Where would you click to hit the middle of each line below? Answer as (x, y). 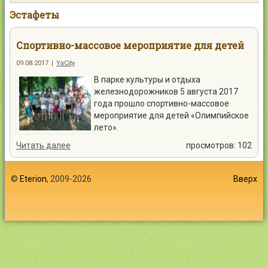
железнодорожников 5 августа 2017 (166, 92)
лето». (106, 127)
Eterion (33, 179)
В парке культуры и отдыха (147, 80)
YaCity (66, 63)
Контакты (48, 11)
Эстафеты (34, 15)
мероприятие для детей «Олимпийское (171, 115)
